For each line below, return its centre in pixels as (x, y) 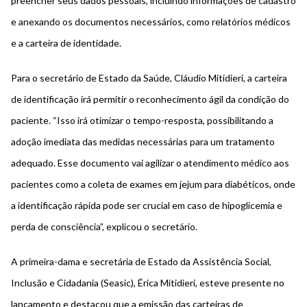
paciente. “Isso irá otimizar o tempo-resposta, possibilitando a (142, 121)
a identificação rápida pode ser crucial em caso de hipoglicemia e (147, 206)
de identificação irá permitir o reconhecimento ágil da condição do (150, 99)
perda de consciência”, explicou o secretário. (105, 227)
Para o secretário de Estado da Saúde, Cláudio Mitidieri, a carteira (149, 78)
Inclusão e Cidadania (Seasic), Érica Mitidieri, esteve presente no (148, 283)
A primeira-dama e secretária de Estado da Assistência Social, (141, 262)
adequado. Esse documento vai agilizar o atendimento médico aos (150, 163)
